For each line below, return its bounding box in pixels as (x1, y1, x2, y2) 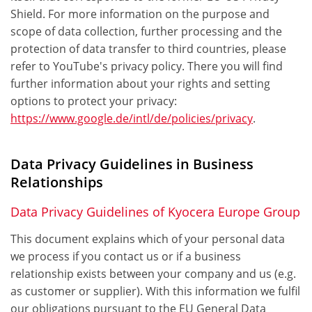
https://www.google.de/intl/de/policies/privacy (10, 111, 253, 127)
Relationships (10, 173, 103, 192)
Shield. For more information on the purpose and (10, 6, 270, 22)
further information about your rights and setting (10, 76, 270, 92)
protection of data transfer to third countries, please (10, 41, 286, 57)
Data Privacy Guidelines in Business (10, 155, 253, 174)
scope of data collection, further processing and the (10, 24, 282, 40)
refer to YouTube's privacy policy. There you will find (10, 58, 283, 75)
